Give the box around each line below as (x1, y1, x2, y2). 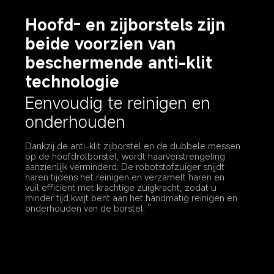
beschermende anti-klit (25, 51, 218, 73)
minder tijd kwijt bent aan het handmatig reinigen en (25, 191, 240, 204)
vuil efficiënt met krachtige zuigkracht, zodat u (25, 181, 220, 194)
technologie (25, 70, 120, 92)
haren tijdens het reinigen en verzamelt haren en (25, 171, 228, 183)
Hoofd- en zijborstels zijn (25, 13, 231, 35)
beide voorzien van (25, 32, 181, 54)
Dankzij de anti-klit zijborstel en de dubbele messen (25, 139, 243, 152)
